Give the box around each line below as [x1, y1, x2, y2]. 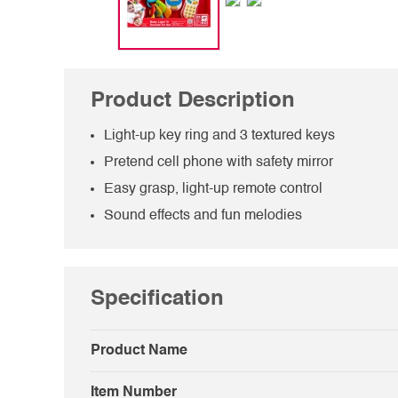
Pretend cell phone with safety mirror [104, 155, 333, 171]
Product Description [91, 91, 295, 113]
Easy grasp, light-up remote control [104, 182, 322, 197]
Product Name [91, 344, 187, 359]
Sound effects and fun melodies [104, 209, 302, 224]
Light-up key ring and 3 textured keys [104, 129, 335, 144]
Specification [91, 289, 224, 311]
